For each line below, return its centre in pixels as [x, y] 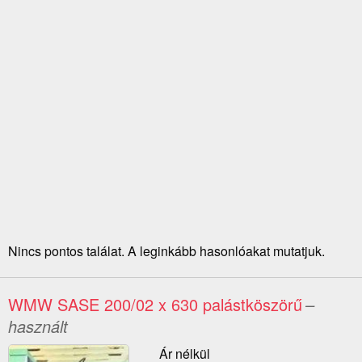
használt [38, 326]
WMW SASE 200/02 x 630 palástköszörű [155, 305]
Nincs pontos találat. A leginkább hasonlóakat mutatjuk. [166, 251]
